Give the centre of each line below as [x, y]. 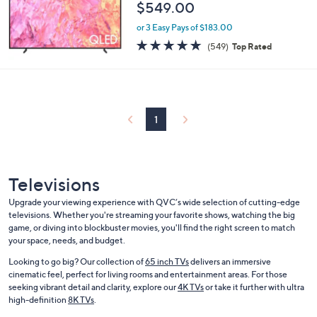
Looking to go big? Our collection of [77, 262]
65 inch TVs [167, 262]
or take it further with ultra [254, 287]
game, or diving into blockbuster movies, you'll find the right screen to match [152, 228]
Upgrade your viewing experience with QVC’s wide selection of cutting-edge [154, 202]
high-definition [38, 300]
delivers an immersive [230, 262]
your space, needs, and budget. [67, 241]
